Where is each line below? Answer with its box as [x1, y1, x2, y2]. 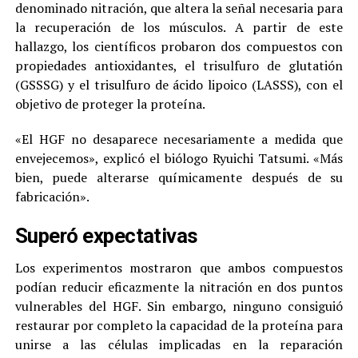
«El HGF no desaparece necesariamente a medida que [14, 130, 344, 149]
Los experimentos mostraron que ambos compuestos [14, 259, 344, 277]
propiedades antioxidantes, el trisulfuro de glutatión [14, 57, 344, 75]
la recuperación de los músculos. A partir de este [14, 18, 344, 37]
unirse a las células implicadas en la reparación [14, 336, 344, 354]
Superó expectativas [14, 224, 198, 249]
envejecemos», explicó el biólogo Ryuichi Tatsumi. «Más [14, 149, 344, 168]
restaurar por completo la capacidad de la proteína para [14, 316, 344, 335]
